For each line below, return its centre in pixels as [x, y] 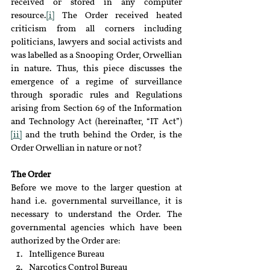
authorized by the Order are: [66, 241]
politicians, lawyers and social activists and [96, 42]
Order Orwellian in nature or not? [77, 149]
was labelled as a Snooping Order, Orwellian [96, 56]
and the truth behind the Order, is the [102, 135]
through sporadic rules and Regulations [96, 96]
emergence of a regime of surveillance [96, 82]
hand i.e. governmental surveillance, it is [96, 202]
